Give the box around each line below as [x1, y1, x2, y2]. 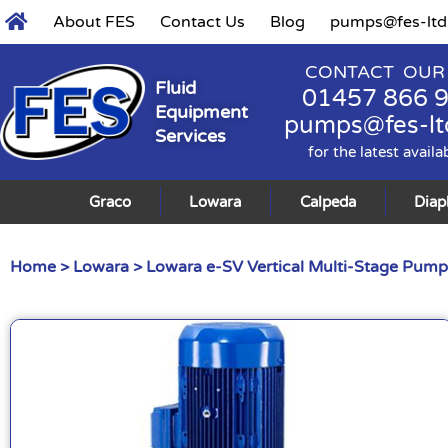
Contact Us [160, 12, 245, 32]
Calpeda [299, 192, 356, 211]
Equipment [155, 100, 248, 123]
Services [155, 124, 226, 147]
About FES [53, 12, 135, 32]
